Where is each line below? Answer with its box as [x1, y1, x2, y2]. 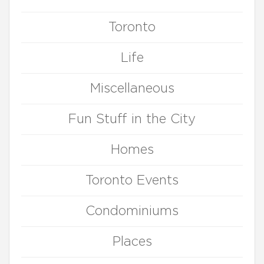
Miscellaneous [90, 82, 174, 95]
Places [112, 235, 152, 248]
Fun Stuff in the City [68, 113, 196, 126]
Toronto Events [85, 174, 179, 187]
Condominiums [85, 204, 179, 217]
